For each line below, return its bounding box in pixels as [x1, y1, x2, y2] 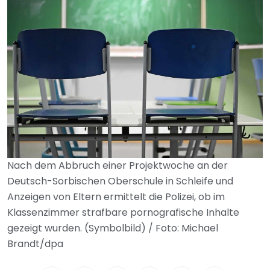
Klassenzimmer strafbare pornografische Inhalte [7, 206, 239, 219]
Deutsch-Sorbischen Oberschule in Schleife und [7, 174, 233, 188]
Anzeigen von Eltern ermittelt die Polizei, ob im [7, 190, 225, 204]
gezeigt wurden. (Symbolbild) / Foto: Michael [7, 221, 218, 235]
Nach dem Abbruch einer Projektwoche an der [7, 159, 228, 172]
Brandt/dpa [7, 237, 63, 251]
